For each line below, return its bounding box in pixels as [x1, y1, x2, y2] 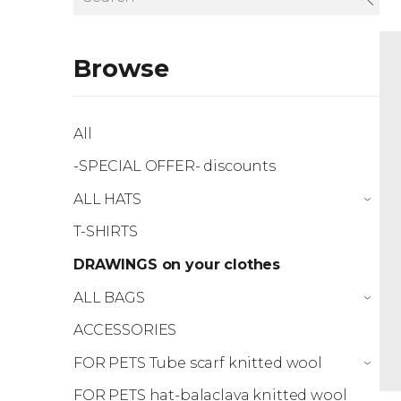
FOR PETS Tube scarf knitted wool [73, 354, 322, 371]
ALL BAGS [73, 288, 145, 306]
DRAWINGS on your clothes [73, 255, 281, 273]
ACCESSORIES [73, 321, 177, 339]
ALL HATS [73, 190, 141, 208]
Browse [73, 54, 169, 84]
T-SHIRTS [73, 223, 138, 241]
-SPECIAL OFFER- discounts [73, 158, 276, 175]
